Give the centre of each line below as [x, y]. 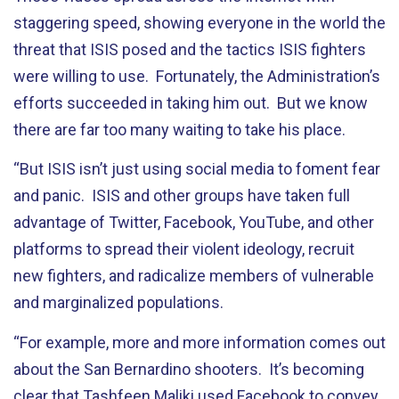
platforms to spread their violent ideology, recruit [184, 249]
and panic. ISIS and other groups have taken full [182, 195]
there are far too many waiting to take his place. [179, 129]
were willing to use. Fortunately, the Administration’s [197, 76]
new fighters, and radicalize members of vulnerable [194, 276]
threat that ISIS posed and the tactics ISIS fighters [190, 49]
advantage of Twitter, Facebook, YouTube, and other [194, 222]
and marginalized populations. [120, 302]
